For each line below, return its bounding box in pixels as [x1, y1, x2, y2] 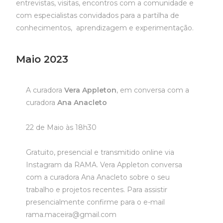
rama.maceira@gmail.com [26, 210, 117, 219]
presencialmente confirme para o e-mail [26, 198, 165, 207]
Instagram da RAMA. [26, 160, 99, 169]
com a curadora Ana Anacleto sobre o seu [26, 173, 170, 182]
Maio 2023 [16, 53, 69, 65]
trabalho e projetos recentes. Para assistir [26, 185, 168, 194]
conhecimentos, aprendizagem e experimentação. [16, 23, 194, 32]
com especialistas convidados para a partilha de [16, 11, 180, 20]
